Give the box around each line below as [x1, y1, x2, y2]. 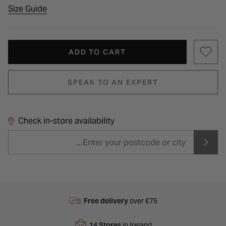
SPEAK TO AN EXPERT [68, 78, 158, 87]
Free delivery [83, 196, 128, 206]
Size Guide [8, 4, 47, 15]
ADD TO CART [68, 47, 126, 57]
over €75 [128, 196, 157, 206]
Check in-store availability [18, 116, 115, 127]
